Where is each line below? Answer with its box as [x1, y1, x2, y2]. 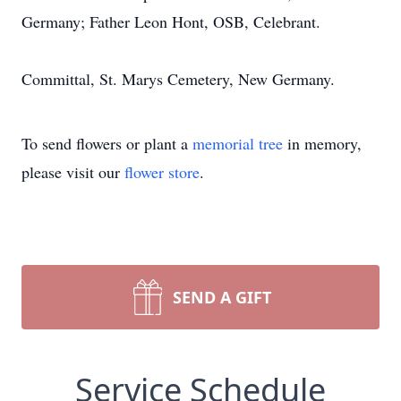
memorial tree [192, 132, 283, 154]
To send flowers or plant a [21, 132, 192, 154]
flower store [124, 161, 200, 183]
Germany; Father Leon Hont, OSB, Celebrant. [21, 11, 320, 32]
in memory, [283, 132, 362, 154]
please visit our [21, 161, 124, 183]
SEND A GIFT [173, 286, 271, 308]
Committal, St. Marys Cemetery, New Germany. [21, 68, 335, 90]
